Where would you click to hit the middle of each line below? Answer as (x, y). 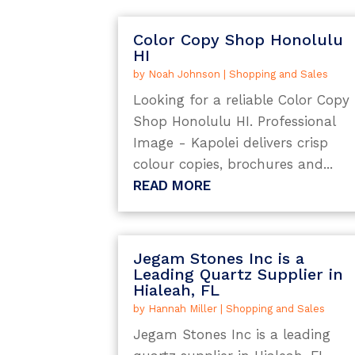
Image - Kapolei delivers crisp (231, 143)
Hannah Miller (183, 308)
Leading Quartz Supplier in (239, 274)
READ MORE (172, 186)
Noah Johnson (185, 74)
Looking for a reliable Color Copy (242, 100)
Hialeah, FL (177, 290)
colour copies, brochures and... (233, 164)
